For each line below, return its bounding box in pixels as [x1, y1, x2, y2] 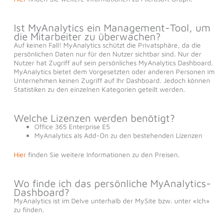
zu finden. [13, 205, 44, 214]
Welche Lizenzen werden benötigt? [13, 112, 175, 124]
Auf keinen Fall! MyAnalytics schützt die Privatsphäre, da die [13, 41, 201, 50]
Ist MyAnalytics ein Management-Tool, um [13, 22, 211, 34]
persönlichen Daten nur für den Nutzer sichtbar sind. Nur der [13, 50, 201, 58]
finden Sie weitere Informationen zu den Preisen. [26, 150, 180, 159]
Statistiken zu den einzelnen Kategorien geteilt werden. [13, 85, 185, 94]
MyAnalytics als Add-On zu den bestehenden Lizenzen [34, 131, 202, 140]
